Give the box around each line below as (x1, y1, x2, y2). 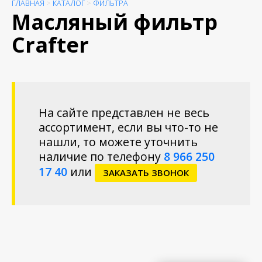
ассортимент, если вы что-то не (39, 119, 218, 136)
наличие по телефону (39, 149, 164, 165)
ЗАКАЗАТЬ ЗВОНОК (103, 167, 189, 179)
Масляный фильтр (12, 8, 218, 37)
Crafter (12, 30, 89, 60)
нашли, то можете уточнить (39, 134, 198, 150)
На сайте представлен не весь (39, 105, 209, 121)
